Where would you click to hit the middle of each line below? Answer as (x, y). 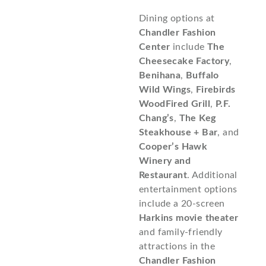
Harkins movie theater (189, 218)
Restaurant (163, 175)
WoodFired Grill (175, 104)
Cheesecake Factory (184, 61)
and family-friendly (181, 232)
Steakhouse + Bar (178, 132)
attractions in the (177, 246)
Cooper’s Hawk (173, 146)
